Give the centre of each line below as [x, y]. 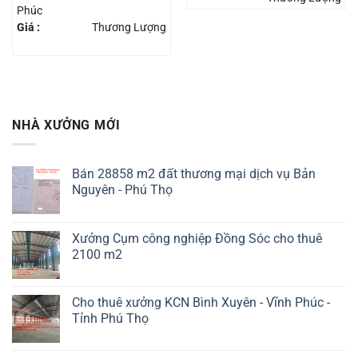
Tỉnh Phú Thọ [110, 319]
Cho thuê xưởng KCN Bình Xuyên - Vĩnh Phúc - [201, 303]
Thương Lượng [129, 28]
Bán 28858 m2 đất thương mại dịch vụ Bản [194, 174]
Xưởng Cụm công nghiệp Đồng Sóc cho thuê [197, 239]
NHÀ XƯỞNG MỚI [66, 125]
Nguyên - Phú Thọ [122, 190]
